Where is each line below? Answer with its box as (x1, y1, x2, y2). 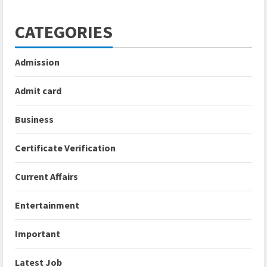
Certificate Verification (15, 142, 116, 154)
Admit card (15, 85, 61, 97)
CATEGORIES (15, 20, 113, 44)
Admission (15, 56, 60, 69)
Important (15, 228, 60, 240)
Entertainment (15, 199, 79, 212)
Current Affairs (15, 170, 78, 183)
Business (15, 113, 54, 126)
